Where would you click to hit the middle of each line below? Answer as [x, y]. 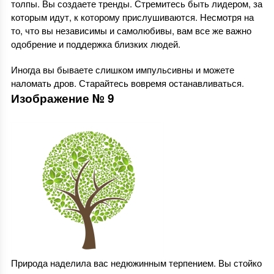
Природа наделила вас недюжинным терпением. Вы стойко [136, 263]
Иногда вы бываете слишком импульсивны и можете [122, 70]
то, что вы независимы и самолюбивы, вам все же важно [131, 31]
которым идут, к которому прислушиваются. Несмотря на [132, 17]
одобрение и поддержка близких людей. [95, 44]
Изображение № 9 [62, 98]
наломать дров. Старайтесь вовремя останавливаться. [127, 83]
